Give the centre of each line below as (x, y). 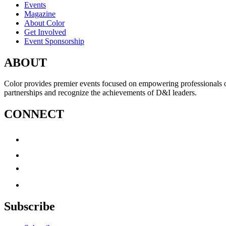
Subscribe (30, 207)
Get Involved (45, 32)
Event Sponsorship (54, 41)
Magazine (40, 14)
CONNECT (34, 114)
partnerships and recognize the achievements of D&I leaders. (100, 93)
